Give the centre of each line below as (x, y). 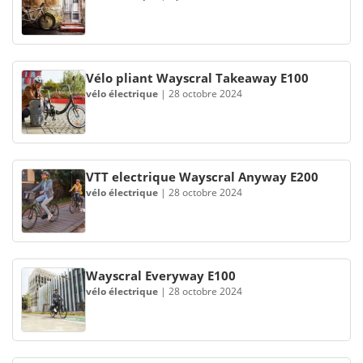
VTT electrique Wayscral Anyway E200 (202, 177)
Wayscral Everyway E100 (161, 275)
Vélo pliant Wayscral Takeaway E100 (197, 78)
